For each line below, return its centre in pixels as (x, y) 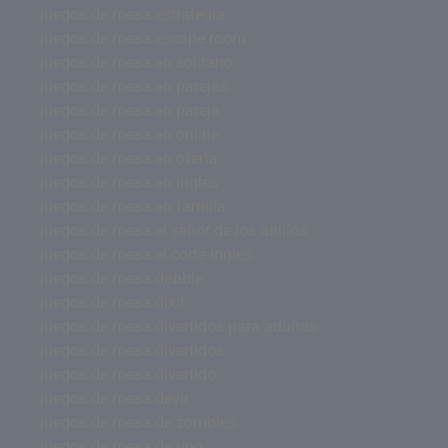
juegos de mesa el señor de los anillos (173, 230)
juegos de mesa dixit (112, 302)
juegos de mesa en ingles (129, 182)
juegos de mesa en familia (133, 206)
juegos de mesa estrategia (132, 14)
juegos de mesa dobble (121, 278)
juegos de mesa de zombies (138, 422)
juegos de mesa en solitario (136, 62)
